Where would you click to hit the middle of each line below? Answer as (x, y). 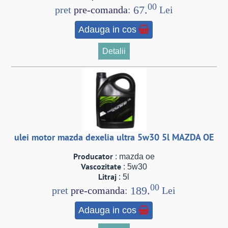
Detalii (114, 51)
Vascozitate (101, 167)
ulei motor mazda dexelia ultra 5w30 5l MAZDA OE (114, 137)
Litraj (108, 177)
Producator (93, 156)
